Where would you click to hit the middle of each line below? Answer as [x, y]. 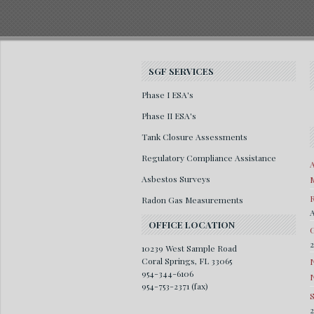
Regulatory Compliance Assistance [209, 158]
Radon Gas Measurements [192, 200]
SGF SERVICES [181, 71]
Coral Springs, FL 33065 [187, 261]
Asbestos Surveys [176, 179]
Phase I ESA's [168, 95]
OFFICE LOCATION [192, 225]
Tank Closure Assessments [194, 137]
